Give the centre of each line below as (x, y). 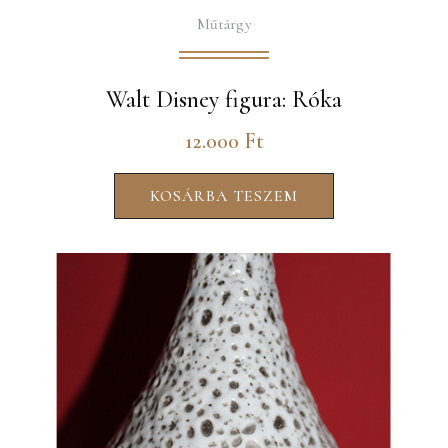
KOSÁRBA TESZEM (224, 196)
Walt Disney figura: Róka (224, 100)
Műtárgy (224, 23)
